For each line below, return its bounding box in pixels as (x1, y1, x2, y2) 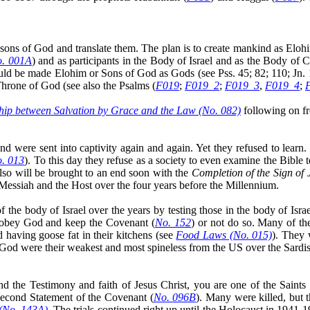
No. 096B (153, 291, 197, 303)
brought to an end (48, 166, 126, 179)
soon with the (125, 166, 192, 179)
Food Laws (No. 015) (176, 228, 273, 241)
